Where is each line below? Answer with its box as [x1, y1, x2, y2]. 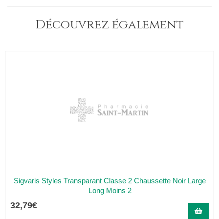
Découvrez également [35, 17, 184, 33]
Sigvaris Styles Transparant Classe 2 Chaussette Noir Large [14, 176, 206, 185]
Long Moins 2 [88, 186, 131, 195]
